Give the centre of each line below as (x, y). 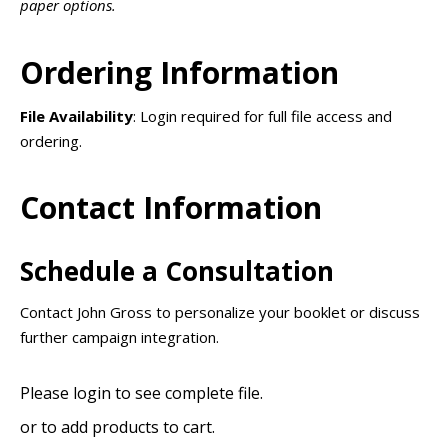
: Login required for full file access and (262, 115)
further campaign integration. (119, 336)
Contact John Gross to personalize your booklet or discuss (220, 311)
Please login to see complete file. (141, 392)
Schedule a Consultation (177, 270)
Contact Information (171, 208)
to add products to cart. (128, 426)
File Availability (76, 115)
